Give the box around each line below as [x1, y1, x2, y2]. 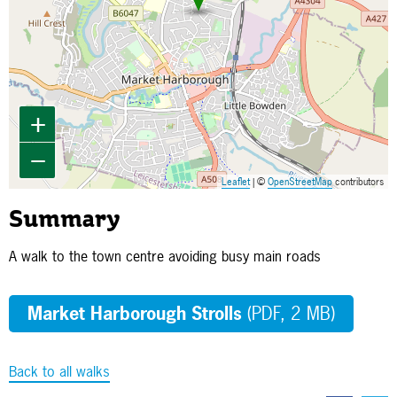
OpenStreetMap [268, 175, 332, 189]
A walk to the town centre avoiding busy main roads [9, 246, 321, 267]
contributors [332, 175, 384, 189]
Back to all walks [9, 362, 110, 382]
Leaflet [222, 175, 250, 189]
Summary [9, 208, 121, 234]
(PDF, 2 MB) [247, 301, 335, 326]
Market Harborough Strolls [27, 301, 247, 326]
